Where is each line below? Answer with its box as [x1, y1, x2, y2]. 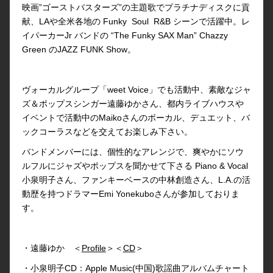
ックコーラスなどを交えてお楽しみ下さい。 [21, 126, 193, 136]
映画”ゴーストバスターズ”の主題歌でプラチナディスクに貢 [21, 2, 250, 12]
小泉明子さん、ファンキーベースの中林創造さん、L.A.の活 [21, 174, 250, 185]
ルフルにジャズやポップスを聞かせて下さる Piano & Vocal [21, 160, 248, 171]
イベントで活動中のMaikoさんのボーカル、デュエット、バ [21, 112, 250, 122]
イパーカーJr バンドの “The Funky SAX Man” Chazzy [21, 30, 228, 40]
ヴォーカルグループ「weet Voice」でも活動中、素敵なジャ [21, 84, 251, 94]
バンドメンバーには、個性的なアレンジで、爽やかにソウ [21, 146, 244, 157]
